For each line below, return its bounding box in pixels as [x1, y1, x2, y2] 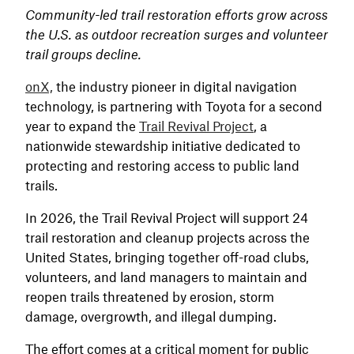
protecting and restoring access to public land [25, 157, 299, 173]
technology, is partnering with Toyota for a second [25, 98, 322, 114]
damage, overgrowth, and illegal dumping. [25, 308, 280, 324]
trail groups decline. [25, 46, 141, 62]
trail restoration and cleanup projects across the [25, 229, 310, 245]
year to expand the [25, 118, 139, 134]
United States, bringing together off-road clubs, [25, 249, 309, 265]
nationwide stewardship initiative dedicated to [25, 137, 300, 153]
